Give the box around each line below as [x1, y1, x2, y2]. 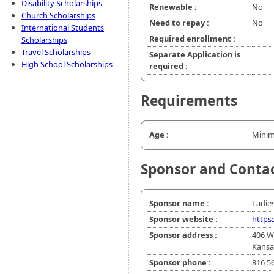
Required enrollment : [149, 33, 235, 45]
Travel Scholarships [21, 46, 91, 57]
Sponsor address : [149, 229, 217, 241]
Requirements [141, 91, 237, 111]
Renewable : [149, 1, 197, 13]
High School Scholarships [21, 59, 113, 70]
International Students [21, 22, 104, 33]
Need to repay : [149, 17, 209, 29]
